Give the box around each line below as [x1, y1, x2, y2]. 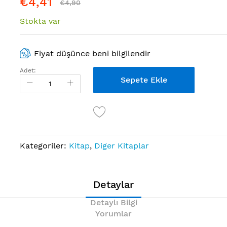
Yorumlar [95, 208, 132, 218]
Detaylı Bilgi [90, 197, 137, 207]
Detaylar [93, 178, 134, 191]
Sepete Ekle [121, 74, 167, 85]
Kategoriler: [20, 140, 69, 150]
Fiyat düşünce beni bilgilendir [34, 49, 151, 58]
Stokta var [20, 16, 61, 26]
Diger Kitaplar [94, 140, 149, 150]
